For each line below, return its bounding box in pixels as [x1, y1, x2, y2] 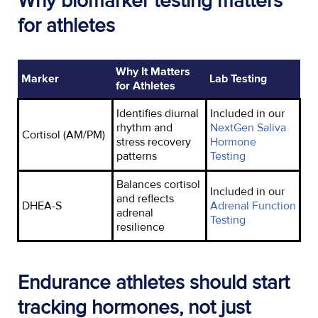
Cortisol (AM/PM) [22, 127, 105, 142]
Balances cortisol [116, 177, 200, 192]
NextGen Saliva [210, 120, 286, 135]
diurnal [162, 106, 199, 121]
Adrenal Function [210, 198, 296, 213]
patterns [116, 148, 157, 163]
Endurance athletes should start [18, 270, 290, 295]
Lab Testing [209, 72, 267, 84]
